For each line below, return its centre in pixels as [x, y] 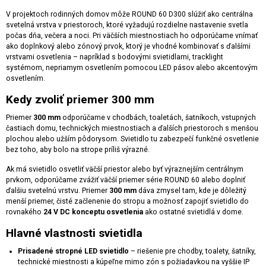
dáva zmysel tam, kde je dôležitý [191, 191]
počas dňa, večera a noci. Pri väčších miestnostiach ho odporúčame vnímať [132, 36]
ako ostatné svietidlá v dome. [193, 212]
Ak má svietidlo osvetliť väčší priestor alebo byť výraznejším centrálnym [125, 169]
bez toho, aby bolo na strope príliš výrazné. [78, 150]
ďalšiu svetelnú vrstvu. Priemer [58, 191]
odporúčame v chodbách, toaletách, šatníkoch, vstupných [158, 118]
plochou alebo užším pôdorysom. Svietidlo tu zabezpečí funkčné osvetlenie [132, 139]
